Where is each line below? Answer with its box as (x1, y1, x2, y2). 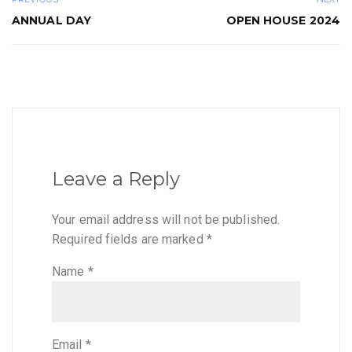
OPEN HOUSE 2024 (225, 13, 340, 27)
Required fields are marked (52, 232, 207, 247)
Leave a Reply (52, 167, 181, 191)
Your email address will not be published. (52, 212, 280, 228)
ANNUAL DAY (12, 13, 91, 27)
